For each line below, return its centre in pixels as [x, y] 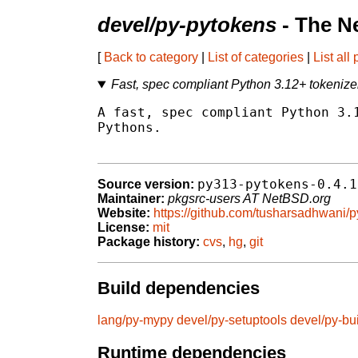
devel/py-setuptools [232, 320]
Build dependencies [179, 288]
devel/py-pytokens [187, 25]
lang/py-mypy [135, 320]
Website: [124, 213]
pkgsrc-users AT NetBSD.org [249, 199]
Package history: [149, 242]
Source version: [146, 185]
